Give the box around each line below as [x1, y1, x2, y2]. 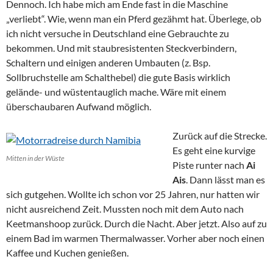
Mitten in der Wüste [6, 153, 65, 163]
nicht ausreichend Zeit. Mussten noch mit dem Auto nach [6, 202, 244, 214]
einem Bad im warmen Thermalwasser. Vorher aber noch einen [6, 232, 264, 244]
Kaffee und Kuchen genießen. [6, 246, 129, 258]
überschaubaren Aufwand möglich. [6, 100, 151, 112]
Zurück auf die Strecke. [172, 129, 267, 141]
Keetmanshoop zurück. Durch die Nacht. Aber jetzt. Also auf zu [6, 217, 267, 229]
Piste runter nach [172, 158, 246, 171]
